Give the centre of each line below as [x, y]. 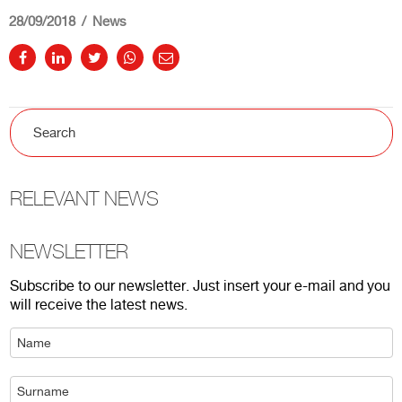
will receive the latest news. [99, 305]
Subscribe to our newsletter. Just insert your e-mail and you [200, 286]
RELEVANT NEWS [84, 199]
